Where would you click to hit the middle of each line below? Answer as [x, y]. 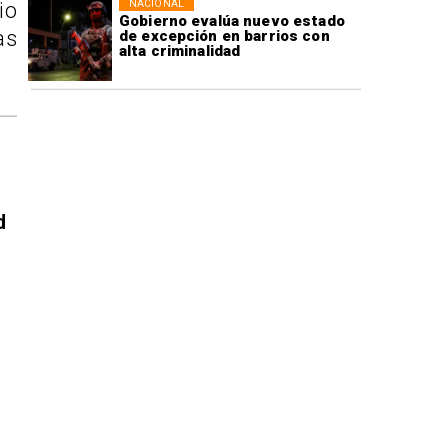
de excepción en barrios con [224, 36]
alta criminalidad [179, 51]
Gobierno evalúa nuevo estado [231, 21]
